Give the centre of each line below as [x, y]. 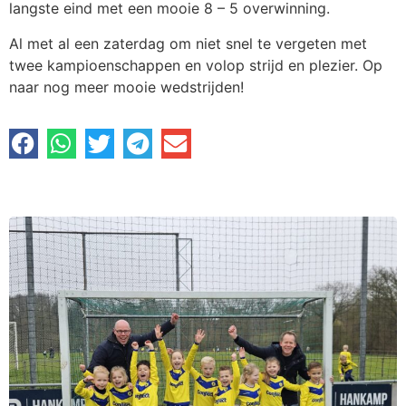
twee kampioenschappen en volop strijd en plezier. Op [196, 65]
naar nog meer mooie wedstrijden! [126, 87]
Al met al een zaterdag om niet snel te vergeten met [188, 43]
